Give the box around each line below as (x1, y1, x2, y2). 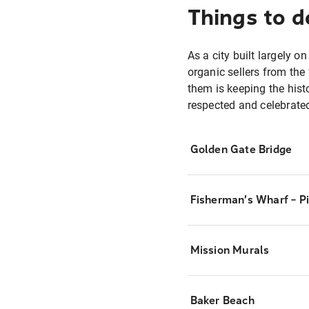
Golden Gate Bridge (190, 143, 292, 156)
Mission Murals (190, 243, 270, 257)
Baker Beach (190, 294, 255, 307)
